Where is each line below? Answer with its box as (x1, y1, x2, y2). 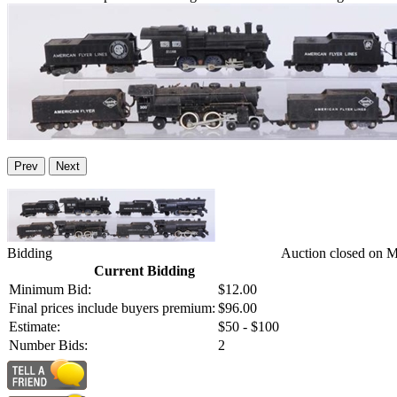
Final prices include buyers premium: (9, 300, 215, 316)
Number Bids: (9, 338, 88, 354)
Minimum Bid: (9, 282, 91, 298)
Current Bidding (93, 263, 195, 279)
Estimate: (9, 319, 60, 335)
